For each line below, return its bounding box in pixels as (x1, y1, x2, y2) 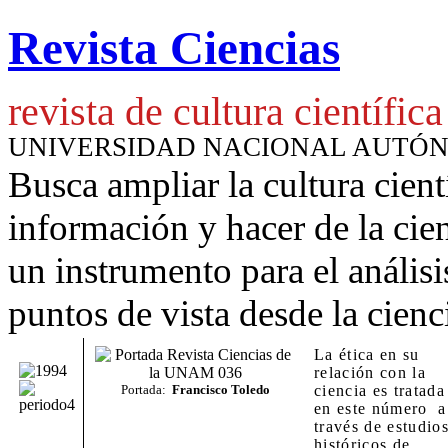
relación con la (314, 363, 427, 381)
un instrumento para (8, 249, 313, 291)
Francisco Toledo (165, 381, 270, 397)
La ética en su (314, 345, 420, 363)
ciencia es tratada (314, 381, 446, 399)
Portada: (120, 381, 166, 397)
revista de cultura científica (8, 89, 443, 134)
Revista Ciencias (8, 22, 340, 75)
